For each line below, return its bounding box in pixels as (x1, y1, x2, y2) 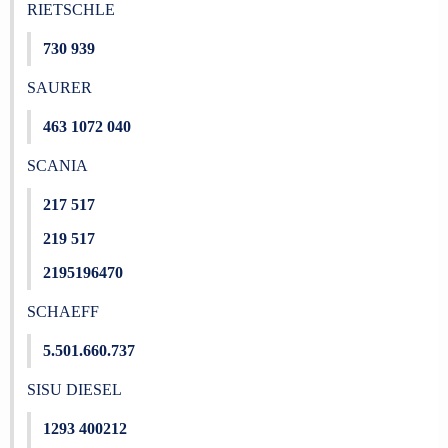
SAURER (26, 79, 92, 96)
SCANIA (26, 157, 88, 174)
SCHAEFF (26, 303, 99, 320)
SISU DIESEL (26, 381, 122, 398)
